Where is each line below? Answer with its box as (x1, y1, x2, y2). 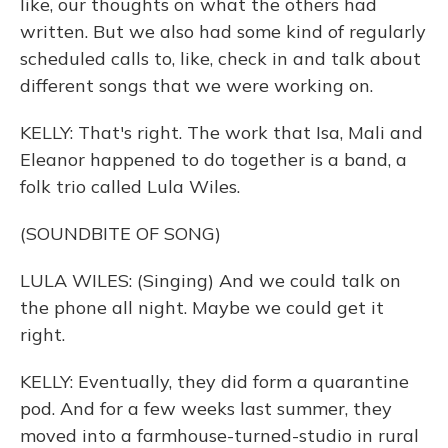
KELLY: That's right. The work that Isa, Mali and (20, 121, 423, 144)
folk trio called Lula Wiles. (20, 175, 240, 198)
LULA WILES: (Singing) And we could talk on (20, 269, 401, 292)
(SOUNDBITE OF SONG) (20, 222, 221, 245)
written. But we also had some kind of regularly (20, 20, 426, 43)
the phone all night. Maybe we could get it (20, 296, 384, 319)
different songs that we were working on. (20, 74, 373, 97)
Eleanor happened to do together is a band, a (20, 148, 407, 171)
